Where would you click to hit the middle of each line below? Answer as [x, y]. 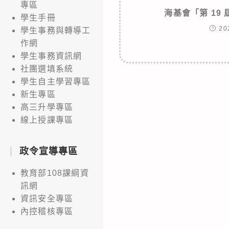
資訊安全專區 [47, 198]
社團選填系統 [47, 68]
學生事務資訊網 [51, 56]
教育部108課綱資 [55, 173]
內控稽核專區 [47, 211]
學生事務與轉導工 [56, 30]
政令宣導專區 [49, 151]
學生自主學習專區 [56, 81]
